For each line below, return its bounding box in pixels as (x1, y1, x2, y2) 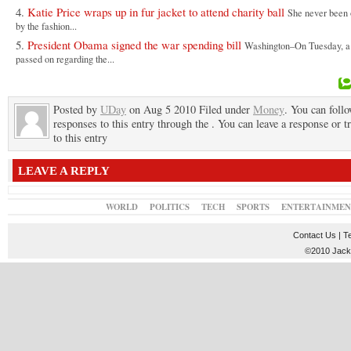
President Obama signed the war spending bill (27, 37, 241, 52)
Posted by (53, 102, 100, 117)
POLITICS (150, 201, 190, 213)
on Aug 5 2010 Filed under (126, 102, 253, 117)
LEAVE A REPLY (18, 164, 110, 177)
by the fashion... (16, 20, 77, 35)
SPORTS (237, 201, 270, 213)
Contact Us (292, 230, 336, 240)
